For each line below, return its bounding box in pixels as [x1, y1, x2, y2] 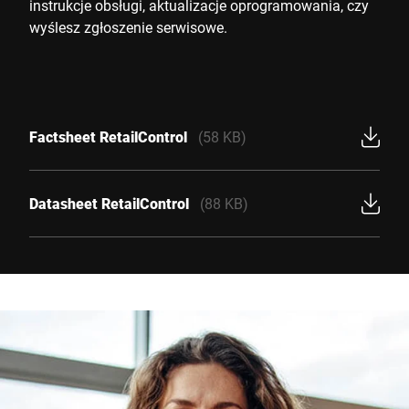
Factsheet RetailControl [29, 127, 187, 146]
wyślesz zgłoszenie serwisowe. [29, 17, 227, 37]
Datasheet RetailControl [29, 194, 189, 213]
